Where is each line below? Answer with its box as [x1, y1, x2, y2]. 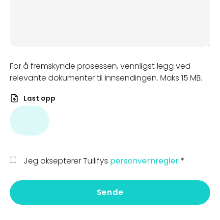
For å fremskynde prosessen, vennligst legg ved [10, 60, 191, 72]
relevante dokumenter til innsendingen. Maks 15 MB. [10, 72, 202, 83]
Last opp [24, 93, 55, 103]
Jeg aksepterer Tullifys [24, 155, 110, 166]
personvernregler [110, 155, 181, 166]
